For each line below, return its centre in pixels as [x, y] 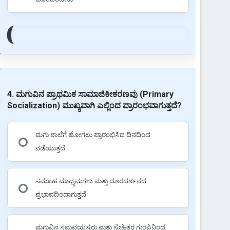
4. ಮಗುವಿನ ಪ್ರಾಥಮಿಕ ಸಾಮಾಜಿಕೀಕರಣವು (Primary [90, 94]
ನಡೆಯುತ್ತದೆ [50, 148]
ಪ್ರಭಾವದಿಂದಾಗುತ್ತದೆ [61, 194]
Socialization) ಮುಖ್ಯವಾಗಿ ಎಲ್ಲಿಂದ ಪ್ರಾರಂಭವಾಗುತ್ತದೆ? [94, 105]
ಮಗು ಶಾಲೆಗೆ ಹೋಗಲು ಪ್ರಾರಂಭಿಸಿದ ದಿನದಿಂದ [93, 135]
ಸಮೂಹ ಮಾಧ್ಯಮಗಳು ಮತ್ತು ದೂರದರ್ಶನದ [91, 181]
